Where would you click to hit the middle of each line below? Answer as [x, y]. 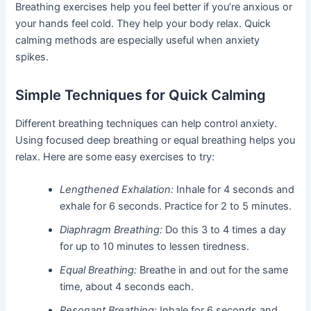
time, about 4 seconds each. [127, 287]
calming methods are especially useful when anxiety [138, 40]
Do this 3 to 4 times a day [225, 230]
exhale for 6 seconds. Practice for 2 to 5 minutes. [176, 207]
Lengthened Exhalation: [117, 190]
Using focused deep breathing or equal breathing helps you [155, 140]
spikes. [32, 57]
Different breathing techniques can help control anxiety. [146, 123]
